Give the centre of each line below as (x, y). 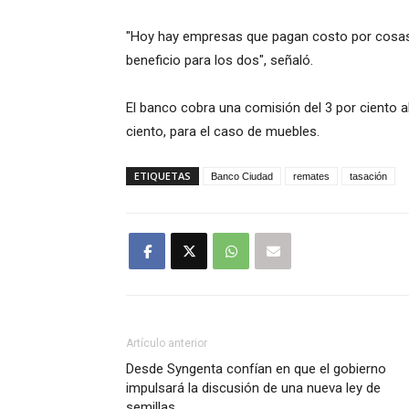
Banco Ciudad (242, 177)
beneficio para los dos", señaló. (220, 61)
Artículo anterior (167, 344)
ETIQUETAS (163, 176)
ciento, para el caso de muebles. (223, 132)
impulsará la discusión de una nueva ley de (253, 388)
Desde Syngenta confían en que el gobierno (256, 369)
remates (311, 177)
